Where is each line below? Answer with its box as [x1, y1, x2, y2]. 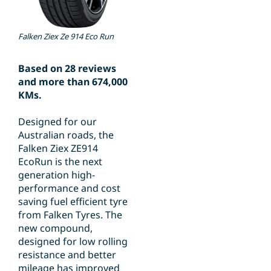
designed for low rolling [18, 235, 128, 249]
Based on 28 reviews [18, 62, 116, 76]
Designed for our [18, 115, 97, 129]
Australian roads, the [18, 128, 114, 142]
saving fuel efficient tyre [18, 195, 128, 209]
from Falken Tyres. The [18, 208, 122, 222]
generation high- [18, 168, 95, 182]
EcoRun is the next [18, 155, 102, 169]
